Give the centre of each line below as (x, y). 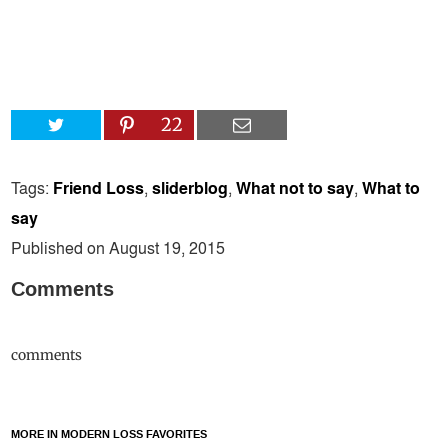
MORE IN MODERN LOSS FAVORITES (109, 434)
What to (391, 187)
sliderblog (190, 187)
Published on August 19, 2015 (118, 247)
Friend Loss (99, 187)
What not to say (295, 187)
